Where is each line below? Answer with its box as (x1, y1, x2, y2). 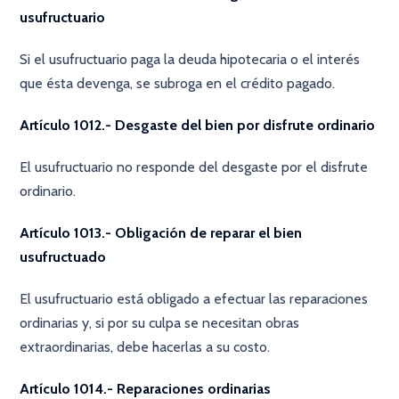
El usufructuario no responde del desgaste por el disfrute (20, 159, 369, 175)
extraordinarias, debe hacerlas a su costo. (20, 338, 271, 355)
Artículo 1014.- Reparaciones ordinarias (20, 380, 272, 397)
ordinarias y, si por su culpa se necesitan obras (20, 314, 300, 331)
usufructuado (20, 248, 107, 265)
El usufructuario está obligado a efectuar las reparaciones (20, 290, 369, 307)
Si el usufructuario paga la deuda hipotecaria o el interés (20, 51, 361, 68)
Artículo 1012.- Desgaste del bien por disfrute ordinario (20, 117, 376, 134)
